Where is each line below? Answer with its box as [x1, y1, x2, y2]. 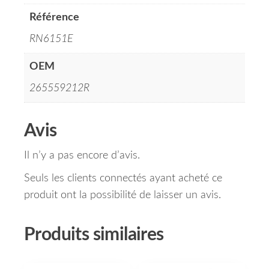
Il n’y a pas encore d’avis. [24, 150, 140, 162]
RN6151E [29, 34, 73, 45]
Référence [29, 12, 79, 23]
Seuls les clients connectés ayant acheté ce [24, 173, 222, 184]
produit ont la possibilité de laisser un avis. [24, 190, 221, 201]
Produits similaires [24, 226, 164, 244]
